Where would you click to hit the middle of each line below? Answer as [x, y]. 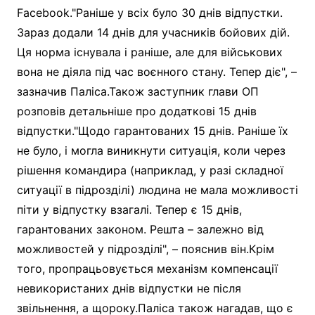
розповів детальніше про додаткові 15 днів [136, 111]
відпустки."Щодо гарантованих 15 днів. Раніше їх [152, 130]
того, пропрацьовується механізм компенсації [147, 268]
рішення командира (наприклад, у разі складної [150, 170]
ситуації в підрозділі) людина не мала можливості [157, 189]
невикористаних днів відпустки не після [129, 288]
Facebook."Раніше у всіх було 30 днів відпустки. [149, 12]
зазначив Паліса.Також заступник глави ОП [137, 91]
